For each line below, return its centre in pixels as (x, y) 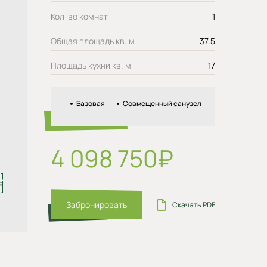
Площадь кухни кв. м (91, 65)
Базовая (91, 103)
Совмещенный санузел (162, 103)
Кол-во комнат (79, 16)
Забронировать (96, 205)
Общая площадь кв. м (93, 41)
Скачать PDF (194, 205)
